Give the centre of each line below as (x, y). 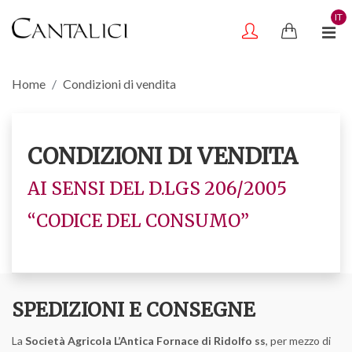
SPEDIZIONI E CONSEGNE (134, 310)
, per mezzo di (298, 341)
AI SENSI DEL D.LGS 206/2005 (157, 189)
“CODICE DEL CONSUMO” (138, 221)
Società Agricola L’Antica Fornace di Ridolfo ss (145, 341)
